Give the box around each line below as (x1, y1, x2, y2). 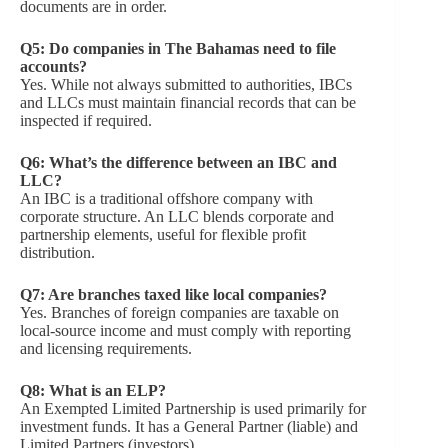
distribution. (20, 243, 95, 261)
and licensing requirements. (20, 339, 192, 357)
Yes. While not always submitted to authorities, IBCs (20, 75, 352, 93)
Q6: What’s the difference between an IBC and (20, 153, 337, 171)
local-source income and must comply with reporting (20, 321, 351, 339)
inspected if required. (20, 111, 152, 129)
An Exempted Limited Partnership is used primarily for (20, 399, 366, 417)
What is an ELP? (49, 381, 166, 399)
